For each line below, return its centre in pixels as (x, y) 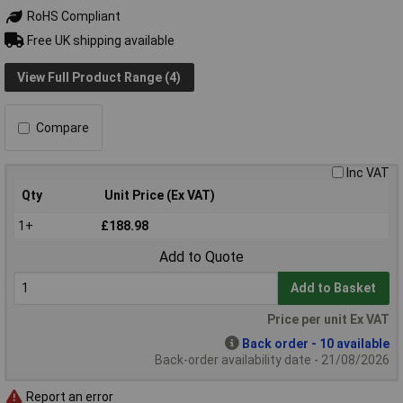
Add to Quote (201, 257)
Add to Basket (334, 288)
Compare (63, 128)
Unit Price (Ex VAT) (160, 196)
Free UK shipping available (99, 40)
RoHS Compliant (72, 17)
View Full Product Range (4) (99, 77)
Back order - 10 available (316, 344)
